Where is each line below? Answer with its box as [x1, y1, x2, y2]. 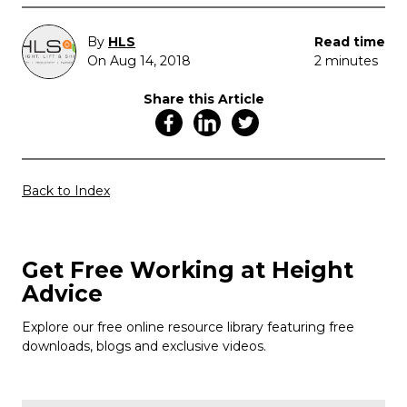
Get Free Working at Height [22, 256, 353, 284]
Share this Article [143, 91, 264, 108]
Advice [22, 280, 103, 308]
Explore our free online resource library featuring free [22, 319, 354, 336]
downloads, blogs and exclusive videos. [22, 338, 266, 355]
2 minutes [314, 53, 378, 70]
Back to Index [22, 183, 110, 200]
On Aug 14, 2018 [87, 53, 191, 70]
